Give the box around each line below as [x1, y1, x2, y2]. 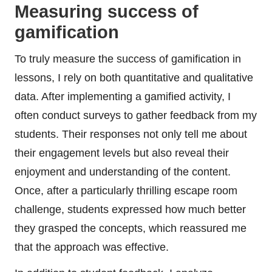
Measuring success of [15, 1, 199, 21]
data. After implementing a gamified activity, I [15, 90, 231, 103]
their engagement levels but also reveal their [15, 146, 229, 159]
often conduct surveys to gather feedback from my [15, 109, 257, 121]
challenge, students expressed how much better [15, 203, 246, 216]
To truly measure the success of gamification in [15, 52, 241, 65]
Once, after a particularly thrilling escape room [15, 184, 237, 197]
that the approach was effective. [15, 240, 169, 253]
